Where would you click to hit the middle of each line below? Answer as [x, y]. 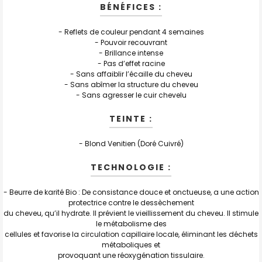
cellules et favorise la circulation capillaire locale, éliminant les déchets [131, 234]
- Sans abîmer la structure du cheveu [131, 84]
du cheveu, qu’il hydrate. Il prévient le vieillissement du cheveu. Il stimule [131, 213]
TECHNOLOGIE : [131, 167]
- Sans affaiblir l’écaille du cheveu [131, 74]
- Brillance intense [131, 53]
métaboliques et [131, 244]
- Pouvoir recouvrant [131, 42]
